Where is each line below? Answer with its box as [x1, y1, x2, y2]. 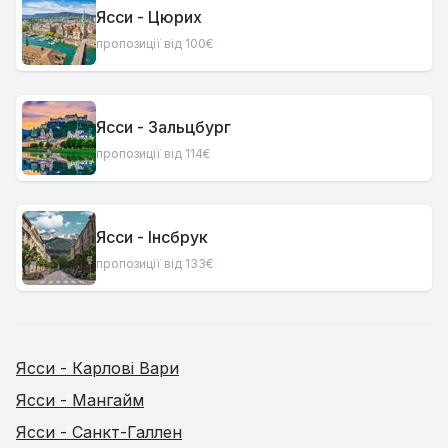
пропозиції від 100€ [96, 35, 213, 51]
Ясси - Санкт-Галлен [16, 422, 182, 442]
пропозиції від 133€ [96, 255, 213, 271]
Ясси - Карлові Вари [16, 358, 179, 378]
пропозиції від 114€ [96, 145, 210, 161]
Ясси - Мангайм [16, 390, 144, 410]
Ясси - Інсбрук [96, 226, 208, 247]
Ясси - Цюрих [96, 6, 202, 27]
